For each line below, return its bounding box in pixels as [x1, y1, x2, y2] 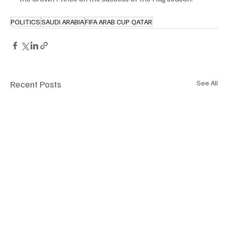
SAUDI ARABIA [41, 17, 84, 26]
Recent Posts [10, 78, 61, 90]
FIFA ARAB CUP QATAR [85, 17, 152, 26]
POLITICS [11, 17, 40, 26]
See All [196, 78, 218, 88]
